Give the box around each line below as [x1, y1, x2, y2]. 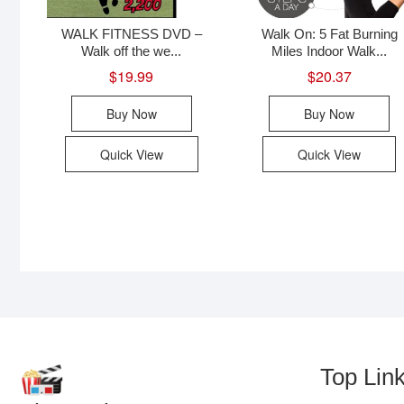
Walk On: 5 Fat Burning [261, 25, 398, 41]
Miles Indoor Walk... [271, 42, 388, 59]
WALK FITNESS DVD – [60, 25, 202, 41]
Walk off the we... [81, 42, 182, 59]
